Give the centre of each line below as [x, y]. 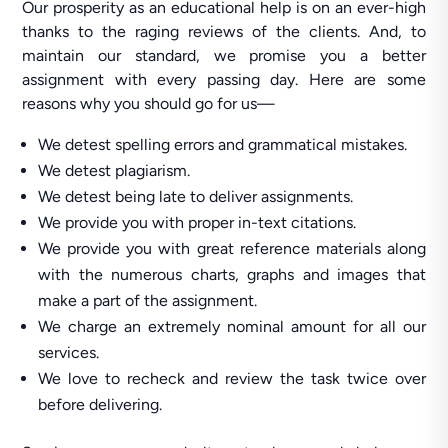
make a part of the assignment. [148, 300]
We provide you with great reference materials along [232, 248]
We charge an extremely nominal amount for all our [232, 326]
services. [69, 352]
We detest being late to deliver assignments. [196, 196]
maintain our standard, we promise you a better [224, 55]
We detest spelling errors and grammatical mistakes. [223, 144]
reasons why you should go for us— [149, 103]
